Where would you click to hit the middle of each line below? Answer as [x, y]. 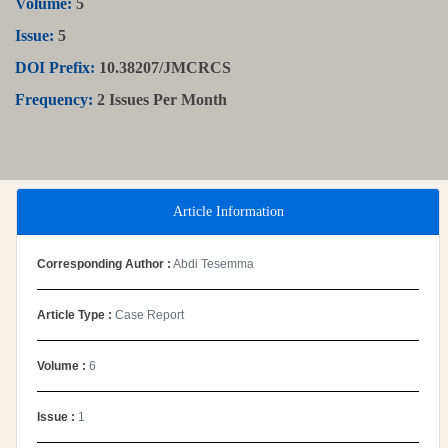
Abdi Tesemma [212, 263]
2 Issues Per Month [160, 99]
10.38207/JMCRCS [163, 67]
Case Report [149, 314]
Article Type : [76, 314]
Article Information [228, 211]
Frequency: [54, 99]
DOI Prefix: [55, 67]
